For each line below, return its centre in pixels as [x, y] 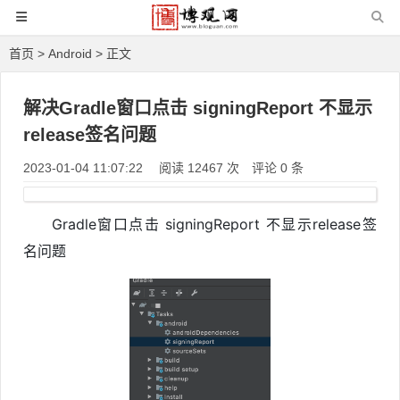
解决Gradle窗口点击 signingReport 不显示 [198, 108]
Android [70, 54]
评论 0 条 [278, 168]
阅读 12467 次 [201, 168]
